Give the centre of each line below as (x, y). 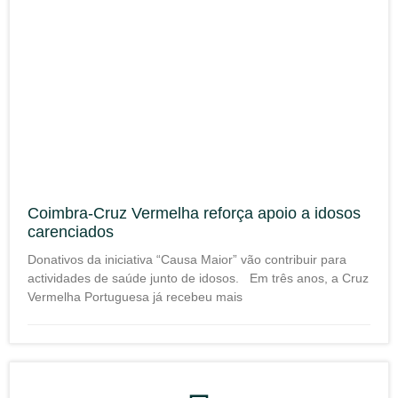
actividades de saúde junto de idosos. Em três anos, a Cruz (198, 278)
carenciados (71, 232)
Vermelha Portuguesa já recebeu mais (135, 297)
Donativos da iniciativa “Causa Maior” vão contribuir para (187, 259)
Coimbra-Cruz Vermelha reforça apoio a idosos (194, 213)
